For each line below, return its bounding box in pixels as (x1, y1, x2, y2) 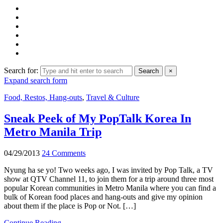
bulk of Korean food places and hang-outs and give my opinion (4, 192, 203, 201)
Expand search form (4, 76, 67, 85)
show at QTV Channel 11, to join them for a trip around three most (4, 174, 214, 183)
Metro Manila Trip (4, 125, 102, 138)
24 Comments (42, 148, 86, 157)
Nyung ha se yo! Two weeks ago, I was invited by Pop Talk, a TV (4, 165, 213, 174)
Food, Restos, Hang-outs (4, 93, 82, 102)
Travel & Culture (86, 93, 139, 102)
